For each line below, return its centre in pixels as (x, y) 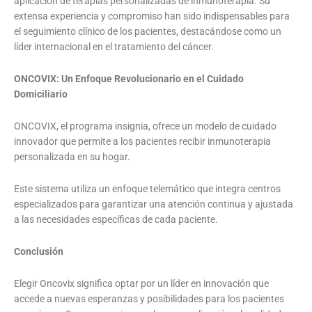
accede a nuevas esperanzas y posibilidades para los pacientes (149, 299)
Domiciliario (41, 94)
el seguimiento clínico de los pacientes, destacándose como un (148, 32)
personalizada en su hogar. (72, 157)
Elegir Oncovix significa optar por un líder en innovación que (141, 284)
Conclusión (39, 252)
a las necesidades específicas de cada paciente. (116, 220)
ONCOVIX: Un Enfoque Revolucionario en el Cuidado (129, 79)
